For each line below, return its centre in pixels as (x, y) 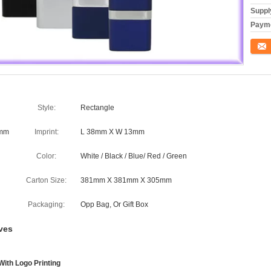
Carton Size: (46, 180)
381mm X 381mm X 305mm (126, 180)
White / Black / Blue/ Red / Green (134, 156)
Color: (46, 156)
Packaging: (46, 204)
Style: (46, 108)
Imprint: (46, 132)
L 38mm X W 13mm (113, 132)
